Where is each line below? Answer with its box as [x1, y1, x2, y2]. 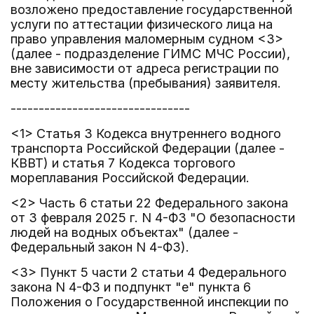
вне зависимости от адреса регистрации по [11, 61, 279, 76]
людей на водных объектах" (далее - [11, 225, 238, 240]
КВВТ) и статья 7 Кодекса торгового [11, 156, 235, 170]
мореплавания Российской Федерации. [11, 170, 250, 185]
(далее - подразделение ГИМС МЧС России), [11, 46, 290, 61]
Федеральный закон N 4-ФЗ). [11, 240, 189, 254]
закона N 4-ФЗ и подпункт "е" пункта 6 [11, 280, 251, 294]
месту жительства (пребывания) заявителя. [11, 76, 281, 90]
